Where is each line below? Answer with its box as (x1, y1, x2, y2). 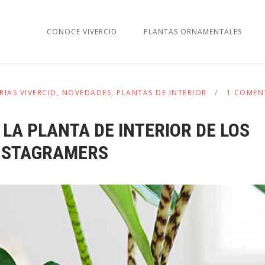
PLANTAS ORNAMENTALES (144, 26, 242, 37)
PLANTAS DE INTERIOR (117, 88, 207, 98)
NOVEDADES (62, 88, 111, 98)
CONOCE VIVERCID (47, 26, 117, 37)
